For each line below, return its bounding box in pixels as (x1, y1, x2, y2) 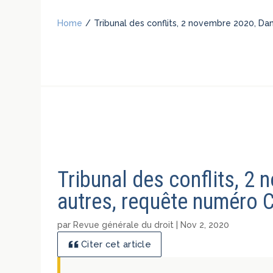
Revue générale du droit (73, 219, 174, 230)
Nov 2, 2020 (180, 219, 230, 230)
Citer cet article (81, 239, 151, 250)
